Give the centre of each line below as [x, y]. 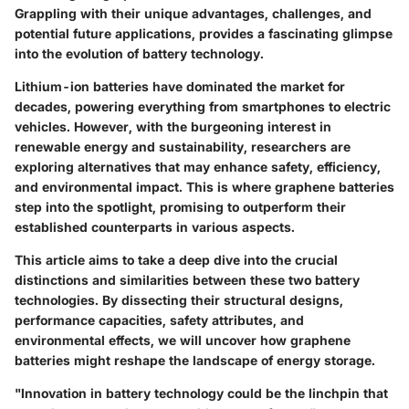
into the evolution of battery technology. [139, 53]
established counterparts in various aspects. [155, 226]
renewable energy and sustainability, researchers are [183, 146]
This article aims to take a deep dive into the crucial [176, 259]
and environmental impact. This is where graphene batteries [204, 186]
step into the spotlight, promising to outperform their [180, 206]
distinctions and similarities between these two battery [187, 279]
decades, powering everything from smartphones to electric [203, 106]
